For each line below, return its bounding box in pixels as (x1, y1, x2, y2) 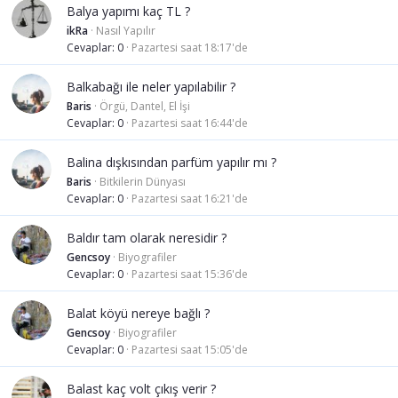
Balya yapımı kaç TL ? (67, 3, 190, 20)
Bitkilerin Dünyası (99, 174, 186, 190)
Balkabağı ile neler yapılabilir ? (67, 78, 235, 96)
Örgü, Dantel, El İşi (99, 99, 190, 115)
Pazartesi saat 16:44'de (131, 115, 248, 131)
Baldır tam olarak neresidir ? (67, 229, 227, 247)
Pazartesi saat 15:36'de (131, 267, 248, 283)
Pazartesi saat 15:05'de (131, 342, 248, 358)
